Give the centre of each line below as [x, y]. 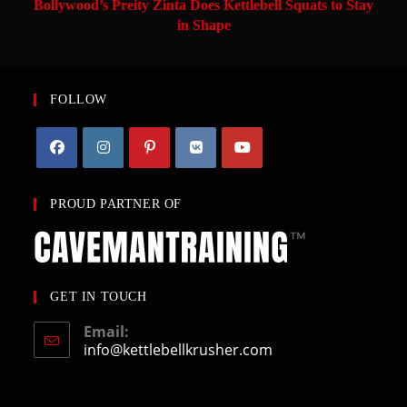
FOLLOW [79, 100]
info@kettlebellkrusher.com [179, 350]
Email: [107, 332]
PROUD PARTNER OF [116, 204]
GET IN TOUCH [99, 297]
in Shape [203, 25]
